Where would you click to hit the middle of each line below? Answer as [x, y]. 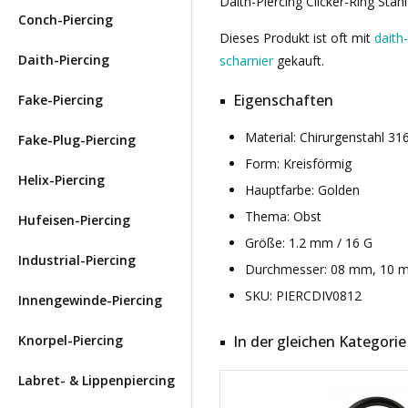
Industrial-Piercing [77, 260]
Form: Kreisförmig [298, 163]
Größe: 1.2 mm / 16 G [309, 243]
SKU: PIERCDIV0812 [303, 296]
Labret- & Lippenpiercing [97, 380]
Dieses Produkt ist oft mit [297, 38]
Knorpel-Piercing [71, 340]
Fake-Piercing [61, 100]
